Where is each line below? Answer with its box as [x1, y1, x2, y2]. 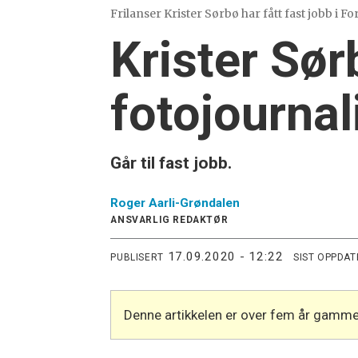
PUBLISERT [110, 251, 164, 263]
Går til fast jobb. [110, 153, 233, 173]
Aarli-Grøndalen [149, 196, 241, 211]
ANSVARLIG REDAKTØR [110, 214, 229, 226]
